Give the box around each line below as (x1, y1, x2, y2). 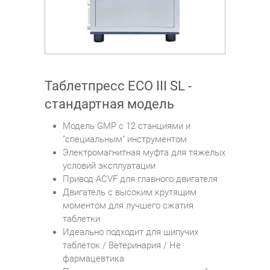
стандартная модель (45, 96, 174, 112)
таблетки (63, 213, 100, 225)
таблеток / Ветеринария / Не (63, 240, 181, 251)
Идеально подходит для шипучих (63, 227, 198, 238)
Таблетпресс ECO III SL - (45, 78, 192, 94)
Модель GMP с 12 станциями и (63, 121, 190, 132)
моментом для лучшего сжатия (63, 200, 193, 212)
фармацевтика (63, 253, 124, 265)
